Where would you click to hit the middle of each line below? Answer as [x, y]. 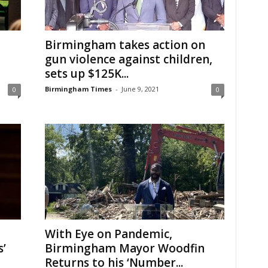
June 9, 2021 [140, 89]
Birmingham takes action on [125, 45]
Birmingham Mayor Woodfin [124, 248]
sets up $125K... [86, 74]
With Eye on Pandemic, [108, 234]
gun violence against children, [128, 59]
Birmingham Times [78, 89]
